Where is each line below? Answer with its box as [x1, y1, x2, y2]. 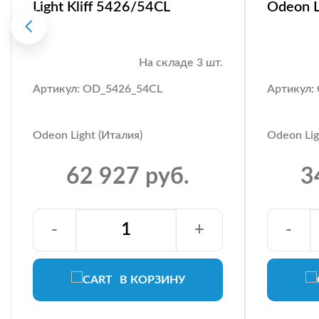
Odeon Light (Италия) [33, 129, 142, 141]
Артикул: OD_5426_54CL [33, 83, 162, 95]
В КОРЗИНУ [119, 273, 185, 286]
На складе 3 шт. [139, 56, 223, 68]
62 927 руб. [66, 164, 189, 188]
